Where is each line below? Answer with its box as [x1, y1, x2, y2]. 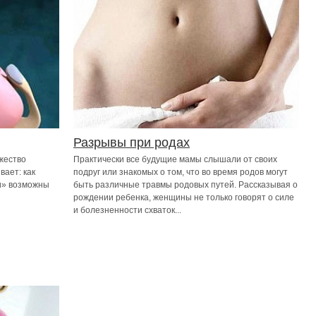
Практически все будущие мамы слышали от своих [73, 154, 277, 164]
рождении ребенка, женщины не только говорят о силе [73, 193, 294, 202]
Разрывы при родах [73, 135, 190, 150]
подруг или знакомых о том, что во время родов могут [73, 167, 288, 177]
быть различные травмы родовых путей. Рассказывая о [73, 180, 298, 190]
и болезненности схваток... [73, 205, 181, 215]
